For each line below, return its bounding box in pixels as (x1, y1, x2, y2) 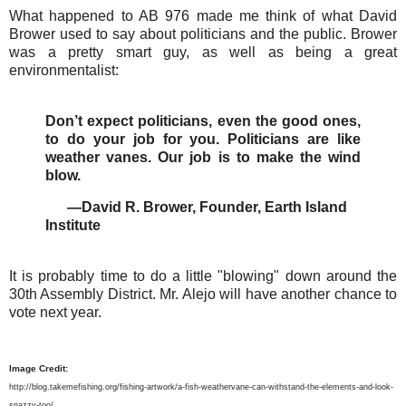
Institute (45, 217, 104, 234)
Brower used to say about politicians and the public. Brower (9, 25, 397, 42)
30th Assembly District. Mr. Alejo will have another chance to (9, 286, 397, 303)
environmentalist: (9, 62, 119, 78)
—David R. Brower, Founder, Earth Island (45, 199, 347, 216)
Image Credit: (9, 363, 71, 374)
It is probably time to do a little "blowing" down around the (9, 268, 397, 285)
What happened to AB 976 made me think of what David (9, 7, 397, 24)
